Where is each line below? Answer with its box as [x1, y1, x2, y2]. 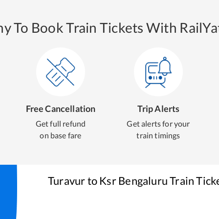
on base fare [40, 131, 82, 140]
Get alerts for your [127, 119, 190, 128]
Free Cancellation [25, 103, 96, 114]
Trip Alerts [137, 103, 180, 114]
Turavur [48, 174, 86, 187]
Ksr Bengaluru [99, 174, 168, 187]
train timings [136, 131, 180, 140]
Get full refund [35, 119, 86, 128]
